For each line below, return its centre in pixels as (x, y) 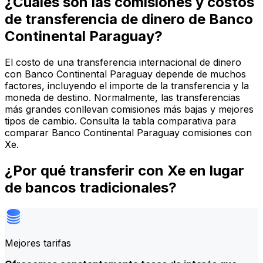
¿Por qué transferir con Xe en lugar (124, 171)
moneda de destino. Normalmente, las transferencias (122, 98)
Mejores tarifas (38, 243)
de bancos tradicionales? (91, 188)
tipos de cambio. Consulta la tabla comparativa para (120, 121)
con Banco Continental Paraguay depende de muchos (125, 74)
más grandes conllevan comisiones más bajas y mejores (129, 109)
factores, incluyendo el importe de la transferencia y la (127, 86)
